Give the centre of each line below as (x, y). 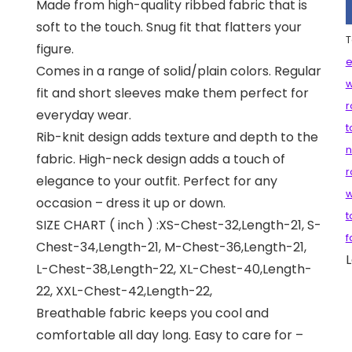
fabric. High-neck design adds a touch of (161, 159)
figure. (55, 49)
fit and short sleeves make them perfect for (173, 93)
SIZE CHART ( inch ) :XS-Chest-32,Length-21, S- (179, 225)
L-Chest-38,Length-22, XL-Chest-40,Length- (174, 269)
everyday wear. (84, 115)
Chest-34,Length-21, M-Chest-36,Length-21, (172, 247)
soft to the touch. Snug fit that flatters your (169, 27)
